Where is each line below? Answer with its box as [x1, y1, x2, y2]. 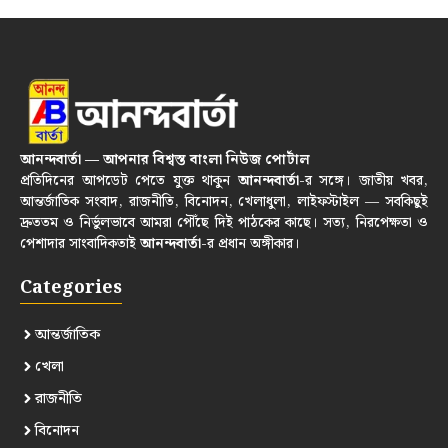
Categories [20, 272, 122, 302]
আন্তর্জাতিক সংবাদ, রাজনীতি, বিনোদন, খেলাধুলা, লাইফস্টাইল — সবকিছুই [20, 190, 428, 213]
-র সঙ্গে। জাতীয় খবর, [298, 169, 428, 192]
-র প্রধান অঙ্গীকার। [201, 232, 300, 255]
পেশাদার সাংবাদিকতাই [20, 232, 140, 255]
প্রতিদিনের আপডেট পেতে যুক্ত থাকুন [20, 169, 238, 192]
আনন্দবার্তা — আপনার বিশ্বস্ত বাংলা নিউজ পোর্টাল [20, 148, 310, 171]
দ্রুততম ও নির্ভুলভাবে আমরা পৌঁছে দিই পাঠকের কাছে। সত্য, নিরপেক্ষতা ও [20, 211, 428, 234]
